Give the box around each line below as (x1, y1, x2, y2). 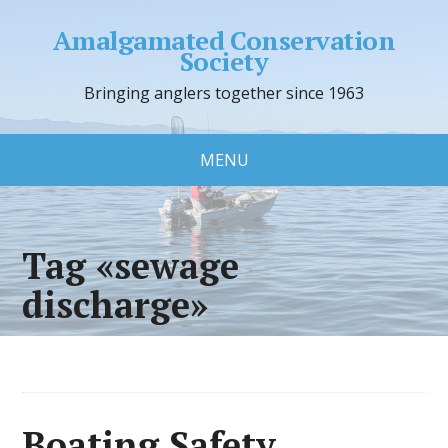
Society (179, 44, 269, 78)
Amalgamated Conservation (52, 23, 396, 57)
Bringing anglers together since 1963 (84, 82, 364, 104)
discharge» (22, 281, 209, 328)
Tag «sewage (22, 242, 240, 289)
